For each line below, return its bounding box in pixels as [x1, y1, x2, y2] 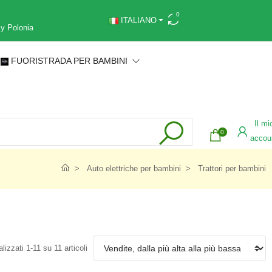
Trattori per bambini [198, 164, 266, 173]
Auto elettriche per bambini [87, 164, 181, 173]
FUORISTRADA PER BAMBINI [11, 55, 131, 66]
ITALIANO [118, 16, 157, 25]
